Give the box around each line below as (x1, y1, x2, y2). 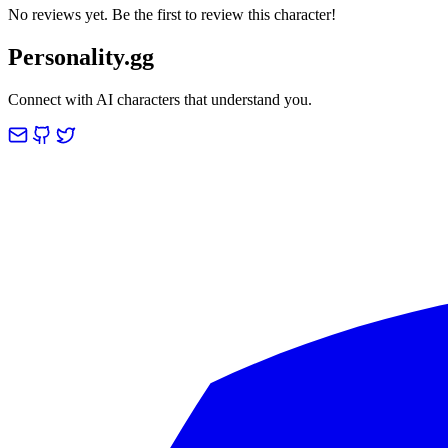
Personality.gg (8, 43, 154, 70)
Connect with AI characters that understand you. (8, 90, 312, 108)
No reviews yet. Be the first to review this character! (8, 5, 336, 23)
